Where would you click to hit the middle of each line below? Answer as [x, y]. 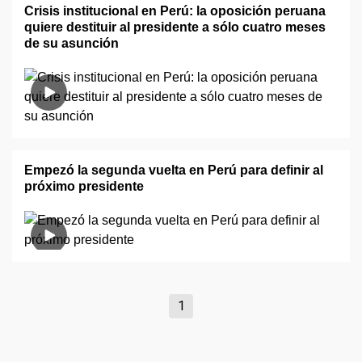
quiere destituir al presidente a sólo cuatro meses [175, 27]
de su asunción [72, 43]
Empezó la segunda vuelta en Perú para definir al [174, 170]
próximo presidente [84, 186]
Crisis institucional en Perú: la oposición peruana [175, 11]
